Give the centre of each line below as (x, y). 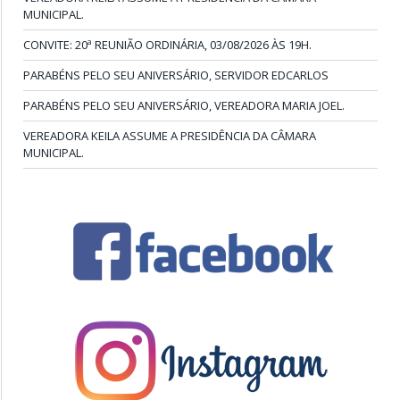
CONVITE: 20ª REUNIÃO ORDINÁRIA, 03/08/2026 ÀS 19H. (167, 44)
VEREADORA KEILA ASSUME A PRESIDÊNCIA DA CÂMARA (170, 135)
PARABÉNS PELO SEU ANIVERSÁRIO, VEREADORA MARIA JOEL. (184, 105)
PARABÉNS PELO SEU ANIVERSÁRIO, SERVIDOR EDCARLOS (176, 75)
